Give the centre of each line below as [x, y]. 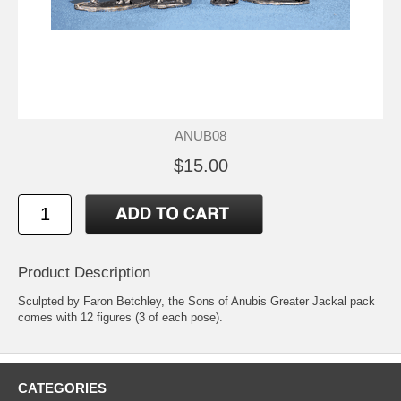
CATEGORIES [62, 388]
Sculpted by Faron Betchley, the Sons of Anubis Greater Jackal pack [196, 301]
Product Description [84, 272]
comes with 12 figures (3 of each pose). [120, 317]
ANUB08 [200, 135]
